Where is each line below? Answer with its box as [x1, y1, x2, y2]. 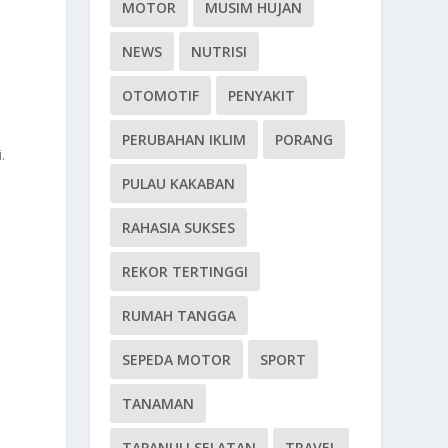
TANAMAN [122, 393, 195, 413]
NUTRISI [191, 41, 248, 61]
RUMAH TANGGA [122, 305, 237, 325]
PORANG [275, 129, 334, 149]
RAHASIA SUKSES [122, 217, 236, 237]
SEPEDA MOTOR [122, 349, 232, 369]
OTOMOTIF [122, 85, 200, 105]
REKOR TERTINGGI [122, 261, 249, 281]
